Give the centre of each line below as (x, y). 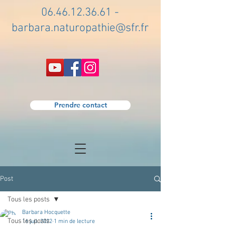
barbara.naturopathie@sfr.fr (80, 28)
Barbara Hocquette (46, 212)
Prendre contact (80, 105)
